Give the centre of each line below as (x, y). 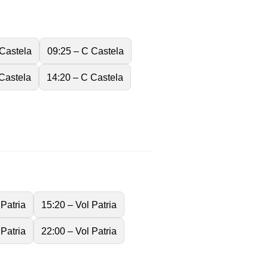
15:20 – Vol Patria (79, 205)
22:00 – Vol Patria (79, 231)
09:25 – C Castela (86, 51)
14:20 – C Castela (85, 77)
